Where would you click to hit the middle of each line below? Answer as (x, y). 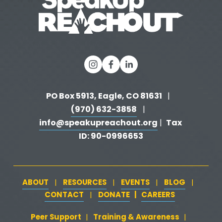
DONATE (114, 195)
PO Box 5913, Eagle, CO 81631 (105, 97)
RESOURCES (85, 183)
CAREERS (158, 195)
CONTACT (64, 195)
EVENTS (135, 183)
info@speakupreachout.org (98, 124)
